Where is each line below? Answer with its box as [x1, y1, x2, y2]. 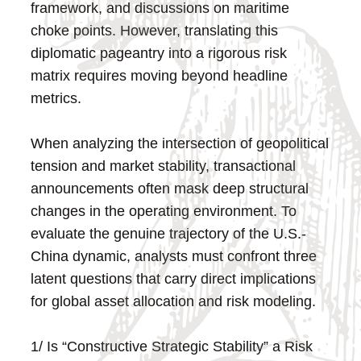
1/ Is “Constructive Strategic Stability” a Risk [31, 338, 313, 355]
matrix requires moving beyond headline [31, 67, 288, 84]
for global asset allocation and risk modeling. [31, 293, 317, 309]
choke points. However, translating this [31, 22, 279, 39]
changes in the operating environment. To [31, 202, 297, 219]
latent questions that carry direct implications [31, 270, 317, 287]
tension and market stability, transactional [31, 157, 297, 174]
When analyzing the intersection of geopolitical [31, 135, 330, 151]
